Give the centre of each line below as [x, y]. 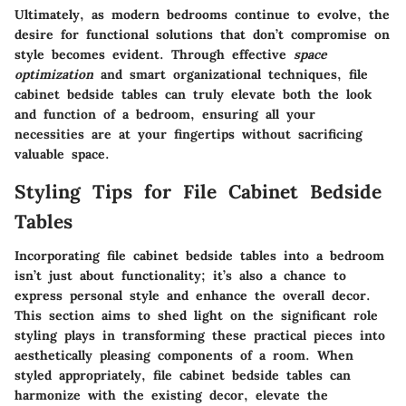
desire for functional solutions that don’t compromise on [202, 34]
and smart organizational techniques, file [231, 74]
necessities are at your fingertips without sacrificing [188, 134]
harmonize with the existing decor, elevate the [171, 396]
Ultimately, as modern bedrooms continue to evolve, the [202, 14]
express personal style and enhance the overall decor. [193, 296]
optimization [54, 74]
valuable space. [62, 154]
